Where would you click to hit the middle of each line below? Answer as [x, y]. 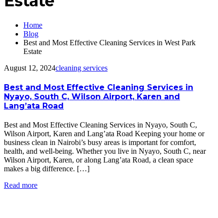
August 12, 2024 [30, 68]
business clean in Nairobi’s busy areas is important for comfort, [100, 143]
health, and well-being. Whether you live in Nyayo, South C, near [105, 151]
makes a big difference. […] [47, 169]
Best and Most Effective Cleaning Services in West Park [109, 42]
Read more [21, 185]
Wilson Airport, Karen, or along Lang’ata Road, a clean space [99, 160]
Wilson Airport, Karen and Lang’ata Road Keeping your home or [104, 134]
